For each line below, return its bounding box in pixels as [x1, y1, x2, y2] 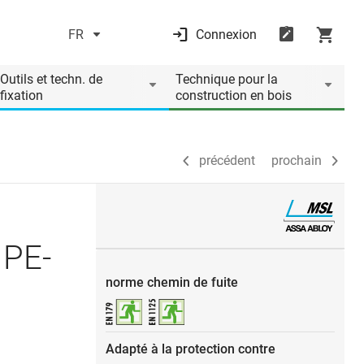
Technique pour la [175, 71, 278, 87]
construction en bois [175, 88, 292, 103]
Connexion [195, 27, 257, 42]
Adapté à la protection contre [106, 340, 275, 357]
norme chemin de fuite [106, 274, 238, 290]
